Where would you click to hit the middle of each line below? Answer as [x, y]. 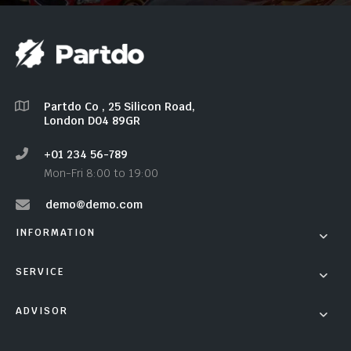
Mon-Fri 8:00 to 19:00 [101, 173]
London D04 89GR [92, 120]
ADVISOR [42, 311]
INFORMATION [56, 232]
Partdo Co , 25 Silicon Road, [119, 106]
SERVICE [40, 271]
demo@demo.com [94, 204]
